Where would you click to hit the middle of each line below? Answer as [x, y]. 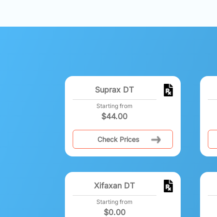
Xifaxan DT [115, 185]
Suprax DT [115, 89]
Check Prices [118, 139]
